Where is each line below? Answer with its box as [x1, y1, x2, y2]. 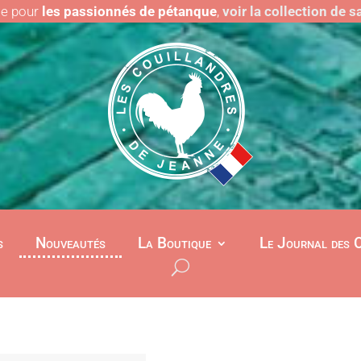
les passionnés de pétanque [42, 3, 217, 19]
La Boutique [138, 233, 211, 252]
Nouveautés [35, 233, 106, 252]
